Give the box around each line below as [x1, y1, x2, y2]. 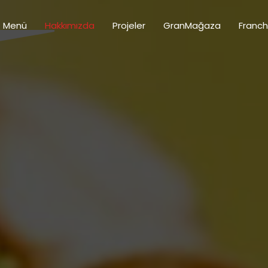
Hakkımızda [45, 19, 95, 32]
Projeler [112, 19, 145, 32]
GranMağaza [163, 19, 221, 32]
